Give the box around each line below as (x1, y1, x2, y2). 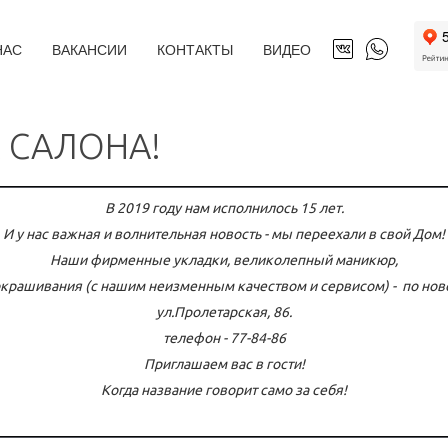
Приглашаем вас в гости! (143, 356, 305, 372)
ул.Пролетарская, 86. (156, 304, 292, 320)
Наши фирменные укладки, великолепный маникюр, (50, 252, 398, 268)
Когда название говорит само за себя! (101, 382, 347, 398)
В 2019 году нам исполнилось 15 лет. (104, 200, 344, 216)
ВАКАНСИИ (52, 39, 127, 59)
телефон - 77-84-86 (162, 330, 286, 346)
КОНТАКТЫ (157, 39, 233, 59)
